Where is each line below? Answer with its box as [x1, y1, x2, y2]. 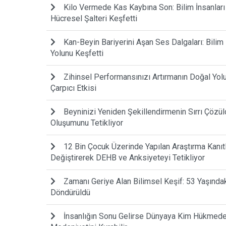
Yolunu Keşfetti [50, 48, 103, 59]
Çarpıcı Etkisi [50, 83, 96, 93]
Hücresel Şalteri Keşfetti [50, 14, 137, 24]
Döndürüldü [50, 188, 90, 198]
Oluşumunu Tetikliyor [50, 118, 123, 128]
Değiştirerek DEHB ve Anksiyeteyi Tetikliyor [50, 153, 205, 163]
